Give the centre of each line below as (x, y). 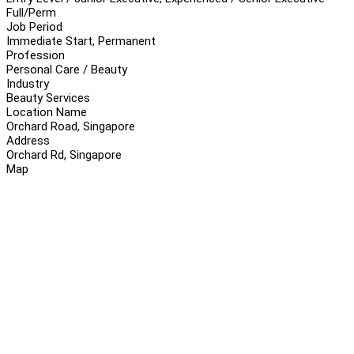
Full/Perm (31, 12)
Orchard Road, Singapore (71, 126)
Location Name (47, 112)
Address (28, 140)
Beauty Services (48, 98)
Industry (28, 83)
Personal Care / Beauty (67, 69)
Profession (36, 55)
